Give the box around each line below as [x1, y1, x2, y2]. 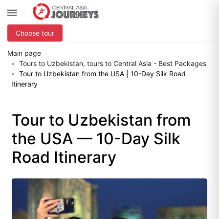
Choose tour [16, 29, 54, 37]
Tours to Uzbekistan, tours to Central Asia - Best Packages [19, 59, 206, 67]
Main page [7, 49, 41, 57]
